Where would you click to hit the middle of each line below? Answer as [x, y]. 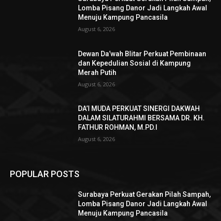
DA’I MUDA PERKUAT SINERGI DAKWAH [139, 109]
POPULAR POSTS [45, 174]
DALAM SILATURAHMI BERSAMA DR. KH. [142, 118]
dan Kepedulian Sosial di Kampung [135, 63]
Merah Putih [97, 72]
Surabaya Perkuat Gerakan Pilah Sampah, [145, 195]
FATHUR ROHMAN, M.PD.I [118, 128]
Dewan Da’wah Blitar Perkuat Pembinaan [142, 54]
